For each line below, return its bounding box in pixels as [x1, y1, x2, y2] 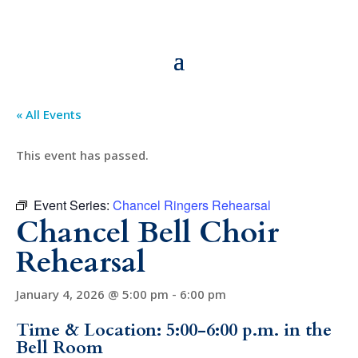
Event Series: [34, 196, 113, 214]
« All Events [16, 106, 82, 122]
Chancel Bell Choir [16, 213, 279, 253]
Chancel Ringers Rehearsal [113, 196, 271, 214]
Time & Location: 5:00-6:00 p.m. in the [16, 318, 332, 342]
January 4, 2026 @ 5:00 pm [16, 286, 169, 302]
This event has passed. [16, 147, 149, 163]
